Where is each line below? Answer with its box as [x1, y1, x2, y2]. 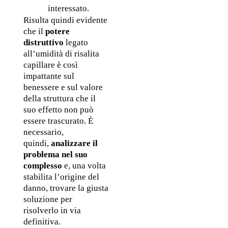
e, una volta [62, 161, 106, 171]
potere [45, 26, 70, 37]
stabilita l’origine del [23, 172, 99, 182]
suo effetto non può [23, 105, 94, 115]
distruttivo [23, 38, 64, 48]
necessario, [23, 127, 64, 137]
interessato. [47, 4, 89, 14]
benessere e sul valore [23, 82, 103, 93]
